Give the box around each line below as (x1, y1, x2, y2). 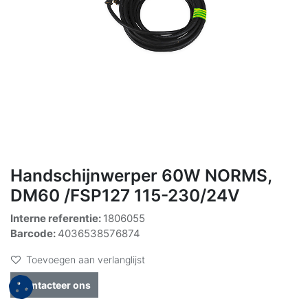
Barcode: (10, 226, 58, 240)
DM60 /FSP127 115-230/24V (10, 184, 240, 206)
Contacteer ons (18, 278, 91, 291)
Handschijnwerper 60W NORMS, (10, 164, 272, 186)
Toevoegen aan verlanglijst (26, 253, 145, 265)
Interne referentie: (10, 211, 103, 225)
